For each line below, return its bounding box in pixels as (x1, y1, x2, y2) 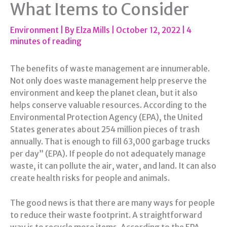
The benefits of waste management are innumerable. (10, 64, 210, 74)
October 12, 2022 (116, 25, 182, 35)
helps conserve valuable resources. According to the (10, 100, 207, 110)
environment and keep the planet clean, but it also (10, 88, 198, 98)
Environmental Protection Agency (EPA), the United (10, 112, 203, 123)
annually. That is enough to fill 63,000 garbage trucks (10, 137, 210, 147)
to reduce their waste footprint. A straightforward (10, 210, 202, 220)
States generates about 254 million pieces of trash (10, 125, 200, 135)
